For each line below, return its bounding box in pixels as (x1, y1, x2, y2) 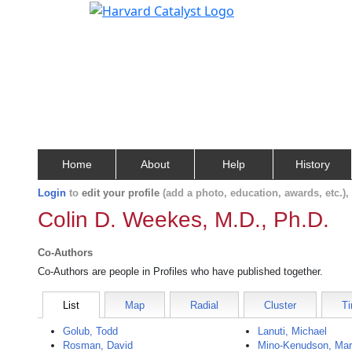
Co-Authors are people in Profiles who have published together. (38, 266, 323, 277)
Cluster (264, 299, 296, 311)
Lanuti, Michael (258, 325, 328, 337)
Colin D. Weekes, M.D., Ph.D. (38, 207, 329, 232)
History (295, 158, 330, 170)
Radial (190, 299, 218, 311)
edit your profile (82, 187, 159, 199)
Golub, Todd (63, 325, 118, 337)
